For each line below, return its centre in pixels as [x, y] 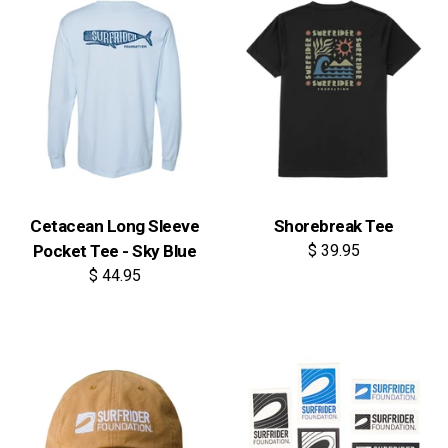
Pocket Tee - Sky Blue [114, 251]
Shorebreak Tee [333, 226]
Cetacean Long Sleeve [114, 226]
